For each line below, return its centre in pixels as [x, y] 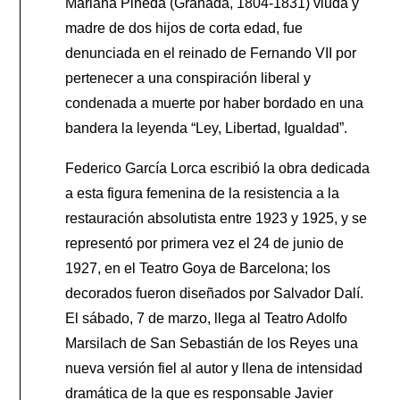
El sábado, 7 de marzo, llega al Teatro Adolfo [207, 318]
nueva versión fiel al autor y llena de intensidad [214, 368]
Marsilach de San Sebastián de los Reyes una [212, 343]
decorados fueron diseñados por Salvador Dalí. [215, 293]
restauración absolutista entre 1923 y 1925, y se [217, 218]
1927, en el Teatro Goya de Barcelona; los [198, 268]
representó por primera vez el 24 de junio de [205, 243]
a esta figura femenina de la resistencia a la [203, 193]
